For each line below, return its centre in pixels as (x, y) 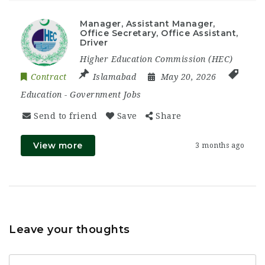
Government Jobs (106, 94)
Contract (49, 77)
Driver (94, 42)
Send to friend (65, 116)
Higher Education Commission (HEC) (156, 59)
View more (58, 145)
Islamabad (114, 77)
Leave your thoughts (70, 229)
